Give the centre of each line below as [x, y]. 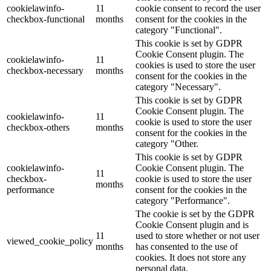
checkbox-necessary [45, 71]
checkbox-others [38, 128]
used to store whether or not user [198, 236]
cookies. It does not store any [191, 258]
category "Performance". [183, 201]
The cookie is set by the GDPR [195, 214]
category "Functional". [179, 30]
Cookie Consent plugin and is [192, 225]
